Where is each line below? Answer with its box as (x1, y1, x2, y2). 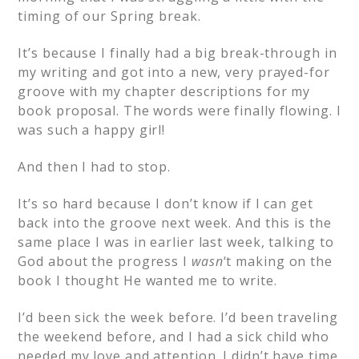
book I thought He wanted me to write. (18, 272, 277, 289)
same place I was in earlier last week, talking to (18, 233, 334, 251)
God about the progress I (18, 252, 192, 270)
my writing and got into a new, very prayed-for (18, 63, 330, 81)
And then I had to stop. (18, 158, 171, 175)
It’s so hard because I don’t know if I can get (18, 195, 313, 212)
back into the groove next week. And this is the (18, 214, 332, 232)
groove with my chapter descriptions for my (18, 83, 311, 100)
